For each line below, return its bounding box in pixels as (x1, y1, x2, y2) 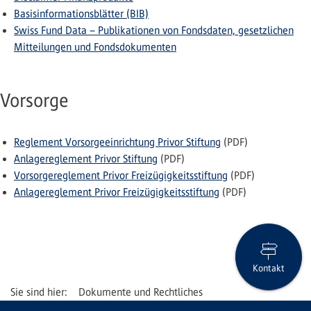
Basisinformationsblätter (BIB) (14, 8, 149, 19)
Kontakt (253, 262, 285, 274)
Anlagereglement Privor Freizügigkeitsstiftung (14, 186, 219, 198)
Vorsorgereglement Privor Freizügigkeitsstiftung (14, 169, 228, 181)
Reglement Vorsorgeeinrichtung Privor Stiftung (14, 136, 221, 148)
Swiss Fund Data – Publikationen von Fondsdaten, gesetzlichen (14, 24, 294, 36)
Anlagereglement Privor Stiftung (14, 153, 158, 165)
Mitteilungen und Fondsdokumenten (14, 41, 176, 53)
